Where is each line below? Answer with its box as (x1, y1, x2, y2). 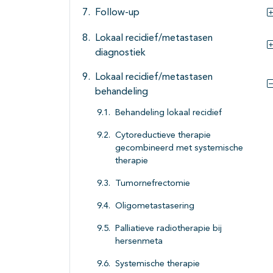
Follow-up (95, 8, 140, 18)
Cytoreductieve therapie (115, 131, 211, 141)
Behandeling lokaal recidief (115, 108, 222, 118)
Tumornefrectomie (115, 179, 190, 189)
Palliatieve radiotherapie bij (115, 224, 222, 234)
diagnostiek (95, 48, 146, 58)
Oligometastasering (115, 202, 194, 211)
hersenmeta (115, 237, 163, 247)
